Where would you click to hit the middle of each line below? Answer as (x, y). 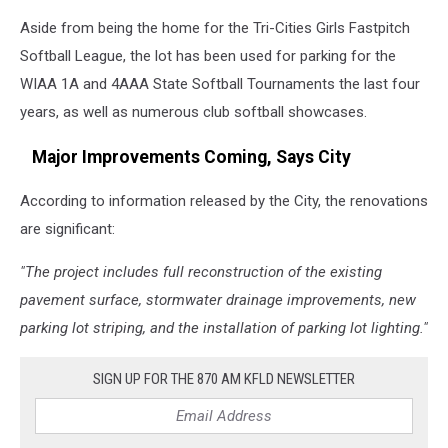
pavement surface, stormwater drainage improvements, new (218, 300)
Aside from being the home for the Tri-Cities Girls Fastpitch (215, 28)
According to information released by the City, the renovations (224, 201)
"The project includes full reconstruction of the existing (201, 272)
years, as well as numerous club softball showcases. (193, 112)
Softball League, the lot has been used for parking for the (208, 56)
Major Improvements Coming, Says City (185, 156)
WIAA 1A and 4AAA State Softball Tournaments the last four (220, 84)
